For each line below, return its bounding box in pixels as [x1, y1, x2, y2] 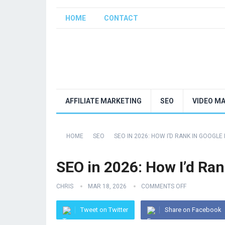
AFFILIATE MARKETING [65, 97, 142, 105]
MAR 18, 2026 [88, 183, 127, 190]
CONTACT [104, 14, 138, 22]
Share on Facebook [165, 206, 221, 213]
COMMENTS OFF [141, 183, 186, 190]
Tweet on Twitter [80, 206, 128, 213]
